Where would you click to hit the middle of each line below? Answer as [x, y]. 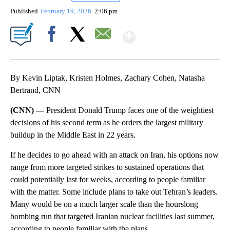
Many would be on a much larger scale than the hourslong [104, 204]
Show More [175, 33]
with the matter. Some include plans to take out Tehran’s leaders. [114, 192]
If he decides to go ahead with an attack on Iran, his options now [114, 155]
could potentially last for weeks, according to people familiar [108, 180]
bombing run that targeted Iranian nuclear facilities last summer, [112, 217]
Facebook [54, 52]
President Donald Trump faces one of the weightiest [130, 110]
